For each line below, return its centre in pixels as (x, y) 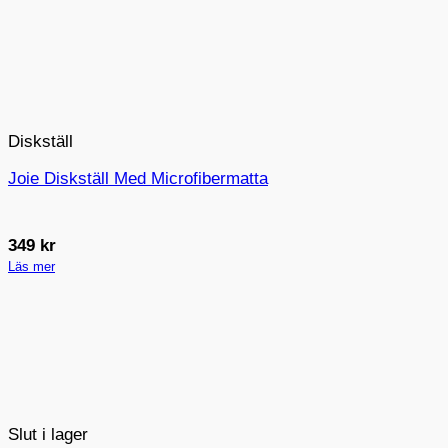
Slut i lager (48, 434)
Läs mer (31, 266)
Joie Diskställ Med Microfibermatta (138, 179)
